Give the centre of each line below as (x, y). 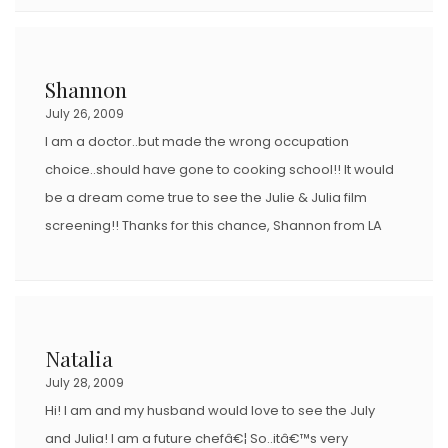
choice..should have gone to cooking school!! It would (219, 169)
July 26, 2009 (84, 113)
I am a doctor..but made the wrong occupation (197, 141)
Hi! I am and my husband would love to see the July (210, 410)
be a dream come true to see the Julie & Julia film (206, 197)
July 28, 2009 (84, 382)
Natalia (79, 357)
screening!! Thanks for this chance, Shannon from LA (213, 225)
